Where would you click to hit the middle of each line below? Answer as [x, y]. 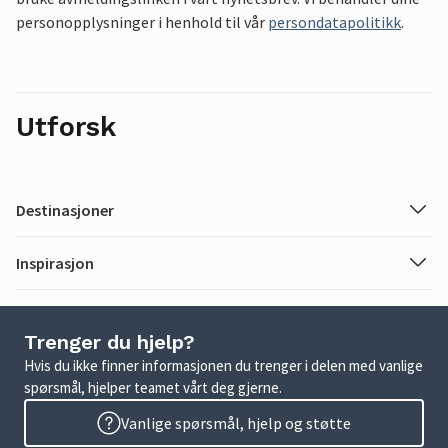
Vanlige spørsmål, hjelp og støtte [236, 423]
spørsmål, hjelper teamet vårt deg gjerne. [153, 387]
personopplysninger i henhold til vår [142, 21]
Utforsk [66, 126]
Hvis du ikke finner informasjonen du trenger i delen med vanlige [223, 365]
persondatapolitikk [334, 21]
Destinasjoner [65, 209]
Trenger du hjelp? [109, 342]
